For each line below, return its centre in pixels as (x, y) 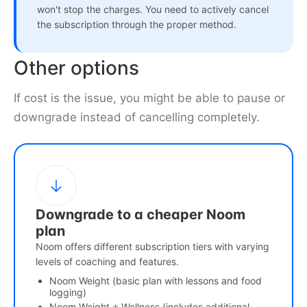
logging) (68, 293)
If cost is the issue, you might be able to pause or (149, 98)
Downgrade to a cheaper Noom (140, 215)
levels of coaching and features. (107, 262)
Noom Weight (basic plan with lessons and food (156, 281)
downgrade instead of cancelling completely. (137, 118)
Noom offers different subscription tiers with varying (152, 247)
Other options (76, 68)
